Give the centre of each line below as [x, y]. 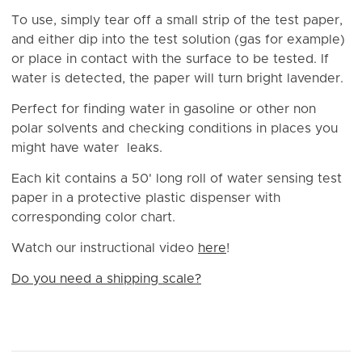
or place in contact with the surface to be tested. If [170, 59]
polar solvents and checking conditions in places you [175, 128]
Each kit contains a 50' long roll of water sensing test [177, 178]
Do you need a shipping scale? [106, 278]
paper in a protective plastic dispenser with [146, 198]
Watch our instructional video [105, 248]
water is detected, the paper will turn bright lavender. [177, 78]
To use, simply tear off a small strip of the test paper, [177, 20]
